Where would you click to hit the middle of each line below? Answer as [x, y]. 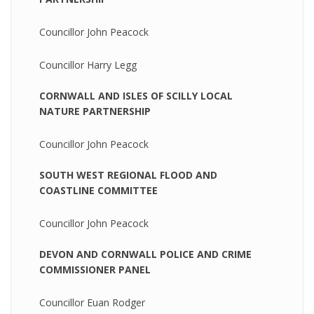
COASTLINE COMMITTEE [98, 190]
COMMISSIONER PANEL [95, 269]
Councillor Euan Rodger [92, 302]
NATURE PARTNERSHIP [95, 111]
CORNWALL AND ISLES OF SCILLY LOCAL [136, 96]
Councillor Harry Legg [88, 65]
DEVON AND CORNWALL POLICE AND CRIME [145, 254]
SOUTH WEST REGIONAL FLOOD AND [128, 175]
